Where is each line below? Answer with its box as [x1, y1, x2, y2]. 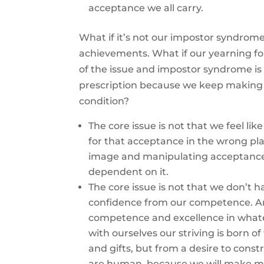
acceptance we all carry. [88, 2, 204, 14]
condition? [79, 95, 130, 107]
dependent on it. [88, 166, 169, 177]
